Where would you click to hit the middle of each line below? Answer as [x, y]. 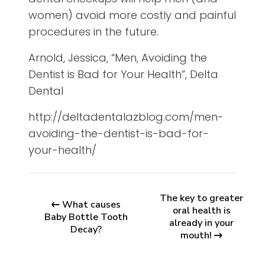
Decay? [86, 229]
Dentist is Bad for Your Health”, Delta [123, 75]
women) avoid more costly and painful [132, 15]
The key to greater [201, 198]
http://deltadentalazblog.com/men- [126, 117]
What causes [91, 204]
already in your [201, 223]
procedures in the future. [93, 32]
